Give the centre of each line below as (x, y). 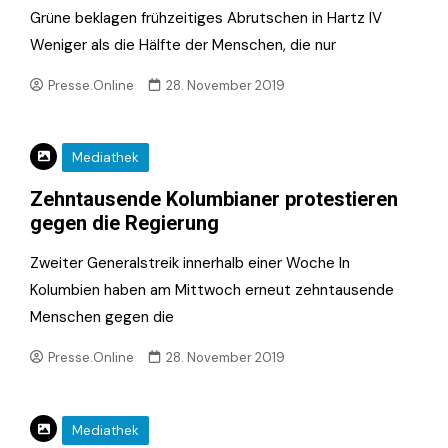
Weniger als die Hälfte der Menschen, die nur (183, 44)
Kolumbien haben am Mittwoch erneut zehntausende (212, 290)
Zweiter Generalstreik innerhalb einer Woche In (190, 263)
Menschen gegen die (102, 317)
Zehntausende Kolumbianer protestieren (214, 199)
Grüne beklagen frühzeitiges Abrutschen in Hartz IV (206, 17)
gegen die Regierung (124, 223)
